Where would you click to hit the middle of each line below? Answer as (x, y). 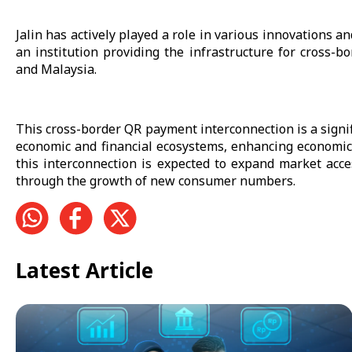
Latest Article (84, 270)
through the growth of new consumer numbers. (156, 181)
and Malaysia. (56, 70)
